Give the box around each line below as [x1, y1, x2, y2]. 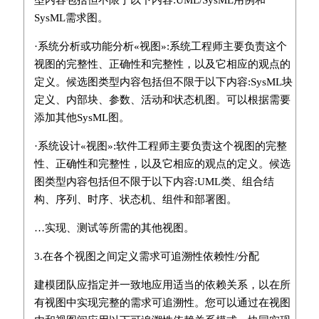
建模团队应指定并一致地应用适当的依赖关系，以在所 [33, 278, 291, 291]
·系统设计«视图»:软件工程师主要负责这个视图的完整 [33, 140, 287, 152]
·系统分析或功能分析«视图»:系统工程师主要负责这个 [33, 40, 287, 52]
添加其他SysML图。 [33, 111, 130, 123]
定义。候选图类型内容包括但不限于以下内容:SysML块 [33, 75, 293, 88]
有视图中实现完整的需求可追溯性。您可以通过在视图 [33, 296, 291, 308]
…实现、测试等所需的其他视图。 [33, 221, 194, 234]
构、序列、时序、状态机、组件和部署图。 [33, 193, 237, 205]
